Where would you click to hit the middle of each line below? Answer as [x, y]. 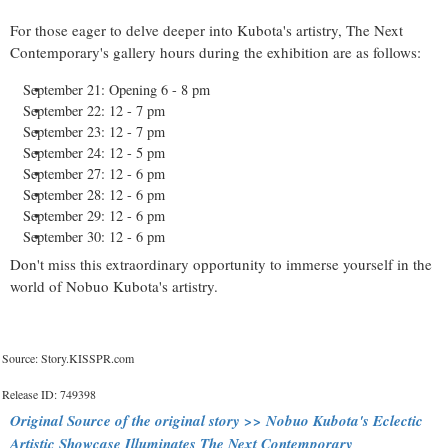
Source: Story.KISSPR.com [68, 357]
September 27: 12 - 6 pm [94, 173]
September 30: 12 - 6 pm [94, 236]
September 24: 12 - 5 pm [94, 152]
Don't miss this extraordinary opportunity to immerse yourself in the [221, 263]
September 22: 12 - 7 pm [94, 110]
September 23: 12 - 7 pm [94, 131]
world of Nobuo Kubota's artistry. [114, 285]
